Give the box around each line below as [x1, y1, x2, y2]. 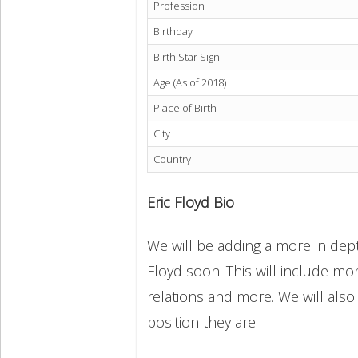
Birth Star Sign [153, 50, 220, 65]
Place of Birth [153, 101, 217, 116]
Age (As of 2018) [153, 75, 226, 90]
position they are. [147, 312, 266, 332]
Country [153, 152, 191, 167]
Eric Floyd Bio [147, 193, 234, 213]
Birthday [153, 24, 193, 39]
